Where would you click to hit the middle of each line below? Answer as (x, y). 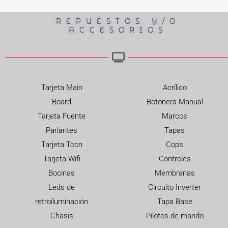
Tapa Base (175, 201)
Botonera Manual (175, 102)
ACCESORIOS (118, 30)
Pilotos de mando (175, 216)
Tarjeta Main (62, 87)
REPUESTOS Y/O (118, 21)
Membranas (175, 173)
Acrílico (175, 87)
